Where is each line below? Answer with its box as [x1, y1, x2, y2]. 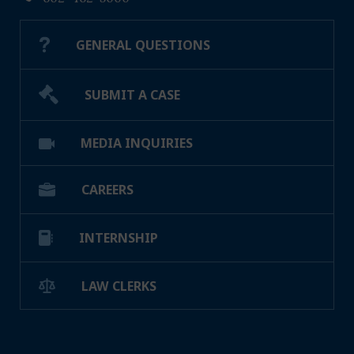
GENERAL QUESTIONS [76, 36, 211, 54]
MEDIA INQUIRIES [81, 134, 194, 153]
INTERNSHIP [79, 229, 159, 247]
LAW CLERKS [81, 277, 157, 295]
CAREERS [81, 181, 134, 199]
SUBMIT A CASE [85, 85, 181, 104]
